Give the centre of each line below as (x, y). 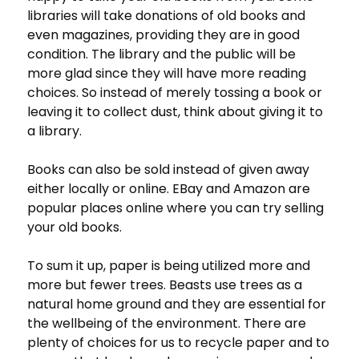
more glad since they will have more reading (167, 74)
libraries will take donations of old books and (166, 16)
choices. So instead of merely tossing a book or (175, 93)
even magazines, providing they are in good (163, 35)
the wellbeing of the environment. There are (167, 324)
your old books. (75, 228)
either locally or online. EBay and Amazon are (169, 189)
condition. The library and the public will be (161, 54)
